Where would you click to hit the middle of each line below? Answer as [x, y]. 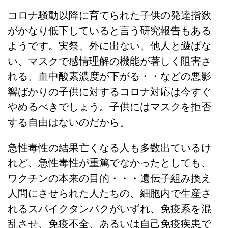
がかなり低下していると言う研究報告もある [109, 31]
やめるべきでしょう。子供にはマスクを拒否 [109, 107]
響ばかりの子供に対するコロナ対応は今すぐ [109, 92]
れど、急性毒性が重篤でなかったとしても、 [109, 163]
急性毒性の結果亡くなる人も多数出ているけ [109, 148]
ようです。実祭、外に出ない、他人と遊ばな [109, 46]
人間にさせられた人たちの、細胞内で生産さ [109, 193]
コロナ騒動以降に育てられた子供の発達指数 [109, 15]
